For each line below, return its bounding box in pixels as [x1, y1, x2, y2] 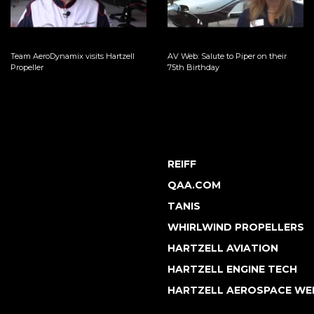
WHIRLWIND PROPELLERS [168, 220, 304, 233]
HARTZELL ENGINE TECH [168, 262, 297, 275]
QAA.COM [168, 178, 221, 191]
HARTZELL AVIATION [168, 241, 278, 254]
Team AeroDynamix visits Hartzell [11, 50, 135, 61]
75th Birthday [168, 62, 219, 72]
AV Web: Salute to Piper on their [168, 50, 287, 61]
